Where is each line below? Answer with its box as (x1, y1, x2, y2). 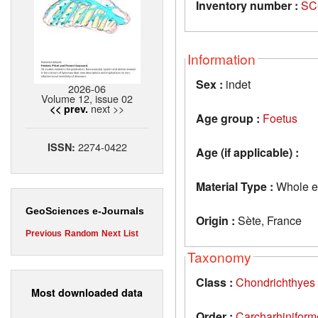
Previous (26, 229, 62, 239)
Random (65, 229, 99, 239)
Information (187, 48, 256, 68)
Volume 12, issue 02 (41, 91, 133, 106)
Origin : (196, 212, 235, 229)
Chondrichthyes (236, 273, 315, 290)
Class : (196, 273, 233, 290)
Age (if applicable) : (196, 143, 299, 160)
